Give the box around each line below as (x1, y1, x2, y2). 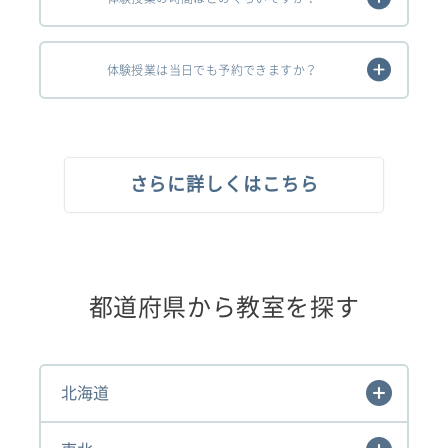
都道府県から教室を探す (88, 294, 360, 319)
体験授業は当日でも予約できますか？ (106, 63, 318, 76)
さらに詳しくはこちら (129, 175, 319, 193)
